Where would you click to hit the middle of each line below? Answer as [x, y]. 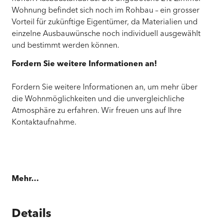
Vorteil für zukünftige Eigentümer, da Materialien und [105, 22]
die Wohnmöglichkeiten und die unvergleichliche [98, 100]
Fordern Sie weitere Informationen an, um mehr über [105, 88]
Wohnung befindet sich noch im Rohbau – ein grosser [106, 10]
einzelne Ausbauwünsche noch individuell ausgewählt [106, 34]
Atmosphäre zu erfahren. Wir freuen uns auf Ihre [97, 111]
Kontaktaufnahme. [44, 123]
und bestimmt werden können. [65, 45]
